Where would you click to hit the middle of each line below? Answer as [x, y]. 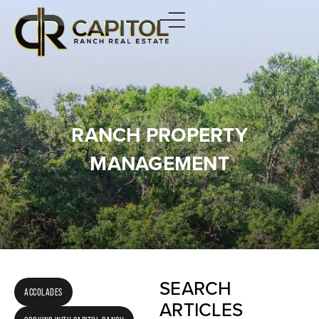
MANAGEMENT [159, 163]
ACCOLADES [43, 292]
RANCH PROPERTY [159, 135]
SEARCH [196, 288]
